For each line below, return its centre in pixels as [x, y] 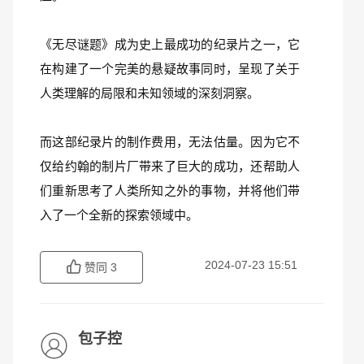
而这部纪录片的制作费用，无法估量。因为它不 [170, 142]
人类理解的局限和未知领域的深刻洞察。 [149, 93]
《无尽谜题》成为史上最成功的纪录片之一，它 [170, 44]
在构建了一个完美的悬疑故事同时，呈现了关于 [170, 69]
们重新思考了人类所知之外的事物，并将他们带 [170, 191]
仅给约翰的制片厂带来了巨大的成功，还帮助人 [170, 166]
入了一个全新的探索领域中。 [119, 215]
